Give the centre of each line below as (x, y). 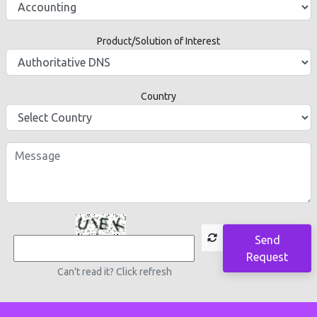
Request (267, 257)
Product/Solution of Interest (158, 41)
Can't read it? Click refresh (114, 271)
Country (158, 96)
